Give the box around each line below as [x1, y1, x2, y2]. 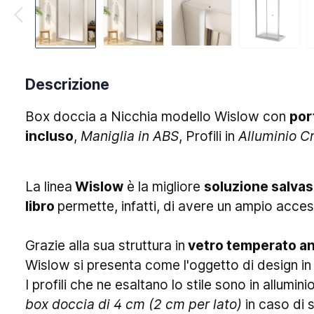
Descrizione [25, 75, 109, 93]
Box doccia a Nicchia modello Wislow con [25, 107, 289, 125]
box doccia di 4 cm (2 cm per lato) [25, 295, 242, 313]
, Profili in [179, 127, 238, 144]
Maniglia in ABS [81, 127, 179, 144]
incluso [25, 127, 74, 144]
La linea [25, 177, 72, 195]
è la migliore [123, 177, 204, 195]
